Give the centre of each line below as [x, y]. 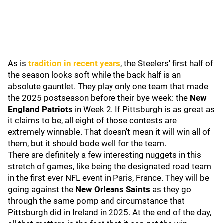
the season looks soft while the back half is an [94, 75]
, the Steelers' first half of [167, 63]
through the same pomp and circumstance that [96, 201]
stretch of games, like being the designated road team [110, 166]
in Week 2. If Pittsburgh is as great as [144, 109]
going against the [42, 189]
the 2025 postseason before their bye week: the [99, 98]
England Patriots [40, 109]
